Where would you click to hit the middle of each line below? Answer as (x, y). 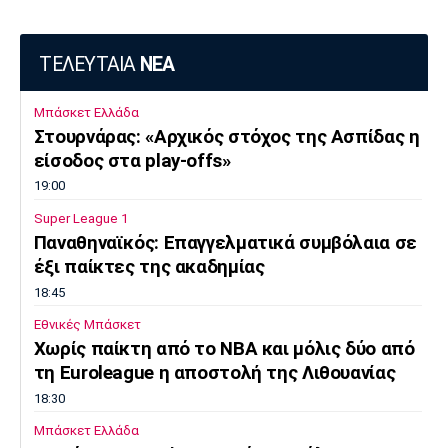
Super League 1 (80, 218)
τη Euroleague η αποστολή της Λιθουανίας (214, 372)
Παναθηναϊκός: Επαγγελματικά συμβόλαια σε (225, 242)
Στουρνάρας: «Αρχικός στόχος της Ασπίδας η (226, 136)
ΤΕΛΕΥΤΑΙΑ (89, 64)
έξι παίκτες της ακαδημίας (149, 266)
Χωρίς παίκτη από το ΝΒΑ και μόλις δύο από (224, 348)
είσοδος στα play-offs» (132, 160)
